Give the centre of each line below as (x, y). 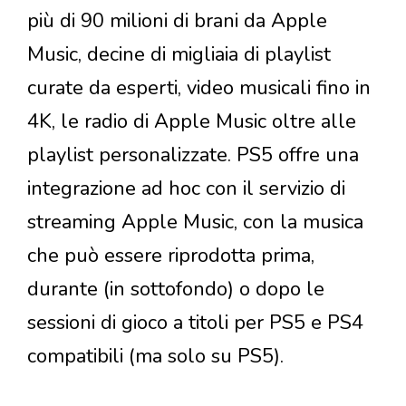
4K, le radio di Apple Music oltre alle (192, 121)
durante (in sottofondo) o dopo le (176, 289)
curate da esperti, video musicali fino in (199, 87)
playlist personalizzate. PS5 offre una (193, 155)
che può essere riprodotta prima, (171, 255)
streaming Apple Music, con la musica (195, 222)
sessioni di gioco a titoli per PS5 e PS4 (195, 322)
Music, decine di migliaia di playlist (179, 54)
